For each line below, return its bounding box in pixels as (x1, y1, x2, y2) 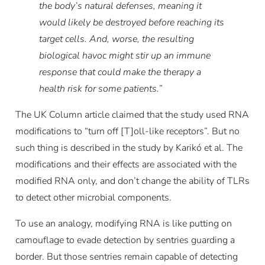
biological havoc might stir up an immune (38, 49, 211, 63)
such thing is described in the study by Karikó (15, 141, 204, 155)
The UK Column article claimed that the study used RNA (15, 108, 249, 122)
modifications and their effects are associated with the (15, 158, 237, 172)
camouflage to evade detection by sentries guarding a (15, 234, 235, 247)
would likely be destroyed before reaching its (38, 16, 224, 30)
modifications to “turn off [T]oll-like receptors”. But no (15, 125, 240, 138)
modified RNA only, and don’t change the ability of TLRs (15, 174, 250, 188)
